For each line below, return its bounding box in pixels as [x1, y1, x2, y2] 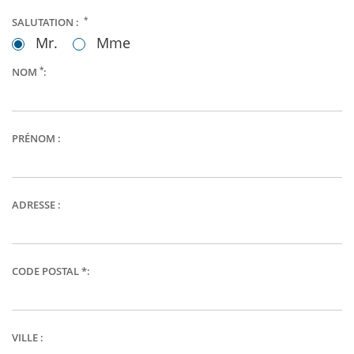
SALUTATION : [12, 15, 81, 29]
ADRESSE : [12, 198, 61, 212]
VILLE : [12, 330, 43, 345]
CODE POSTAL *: [12, 264, 90, 278]
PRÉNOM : [12, 131, 61, 145]
